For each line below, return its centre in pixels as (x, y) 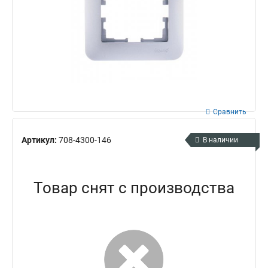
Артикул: (40, 140)
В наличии (220, 140)
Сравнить (230, 112)
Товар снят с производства (134, 188)
